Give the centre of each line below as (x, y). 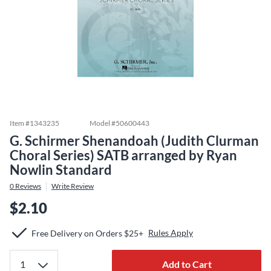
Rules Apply (171, 233)
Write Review (73, 186)
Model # (103, 123)
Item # (20, 123)
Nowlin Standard (61, 170)
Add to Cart (187, 264)
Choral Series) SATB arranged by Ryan (123, 155)
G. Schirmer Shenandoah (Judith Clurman (134, 141)
